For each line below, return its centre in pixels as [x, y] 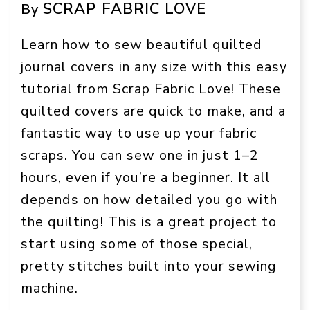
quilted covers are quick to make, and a [153, 111]
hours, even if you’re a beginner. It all [146, 177]
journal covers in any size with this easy [154, 66]
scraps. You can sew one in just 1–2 [140, 155]
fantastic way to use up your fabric [139, 133]
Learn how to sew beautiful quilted [142, 44]
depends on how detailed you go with [149, 199]
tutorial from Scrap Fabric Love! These [151, 89]
